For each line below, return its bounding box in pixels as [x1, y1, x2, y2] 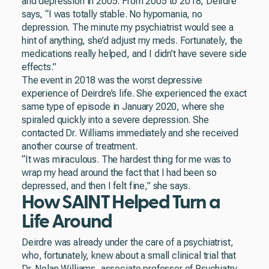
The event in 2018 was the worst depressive [22, 74, 203, 86]
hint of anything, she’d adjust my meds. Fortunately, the [22, 35, 243, 46]
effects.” [22, 61, 56, 73]
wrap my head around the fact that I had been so [22, 167, 217, 178]
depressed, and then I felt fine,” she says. [22, 180, 191, 192]
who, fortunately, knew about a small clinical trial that [22, 250, 237, 261]
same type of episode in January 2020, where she [22, 101, 225, 112]
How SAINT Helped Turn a [22, 193, 220, 212]
